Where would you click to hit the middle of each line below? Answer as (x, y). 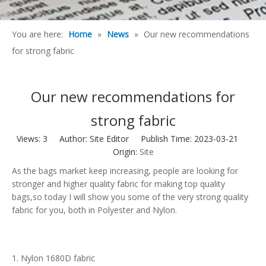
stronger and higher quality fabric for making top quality (118, 184)
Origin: (126, 152)
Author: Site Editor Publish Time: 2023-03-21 (148, 139)
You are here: (37, 34)
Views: (29, 139)
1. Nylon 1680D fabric (53, 258)
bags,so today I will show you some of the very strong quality (130, 197)
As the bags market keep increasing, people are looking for (125, 171)
